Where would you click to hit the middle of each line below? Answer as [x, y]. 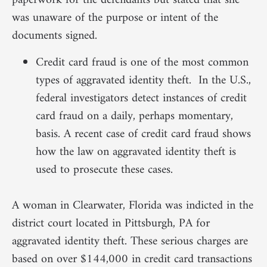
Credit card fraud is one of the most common [142, 63]
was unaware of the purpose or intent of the [115, 18]
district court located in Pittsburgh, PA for [111, 223]
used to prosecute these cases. [104, 170]
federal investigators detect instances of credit [141, 98]
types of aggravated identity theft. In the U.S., [143, 80]
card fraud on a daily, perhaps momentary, [134, 116]
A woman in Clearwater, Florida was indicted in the [133, 206]
